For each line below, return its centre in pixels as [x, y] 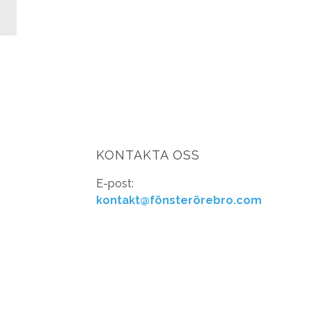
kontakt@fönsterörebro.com [179, 201]
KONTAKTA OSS [148, 155]
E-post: [115, 184]
